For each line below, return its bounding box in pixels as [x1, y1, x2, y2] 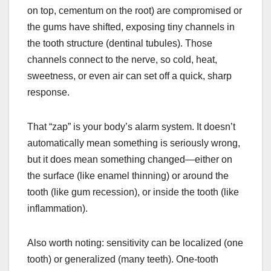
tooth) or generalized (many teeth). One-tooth [27, 254, 218, 265]
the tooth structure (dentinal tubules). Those [27, 38, 212, 49]
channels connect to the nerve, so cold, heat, [27, 54, 217, 65]
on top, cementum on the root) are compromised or [27, 5, 242, 16]
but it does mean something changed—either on [27, 154, 232, 165]
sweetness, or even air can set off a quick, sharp [27, 71, 232, 82]
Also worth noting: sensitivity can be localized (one [27, 238, 243, 249]
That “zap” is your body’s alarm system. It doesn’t [27, 122, 235, 132]
